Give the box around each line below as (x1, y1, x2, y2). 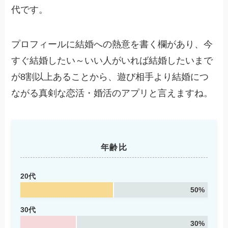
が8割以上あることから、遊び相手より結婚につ (11, 72, 209, 82)
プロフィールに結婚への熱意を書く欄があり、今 (11, 39, 213, 50)
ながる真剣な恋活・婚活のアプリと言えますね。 (11, 88, 213, 99)
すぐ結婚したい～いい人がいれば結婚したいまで (11, 55, 213, 66)
